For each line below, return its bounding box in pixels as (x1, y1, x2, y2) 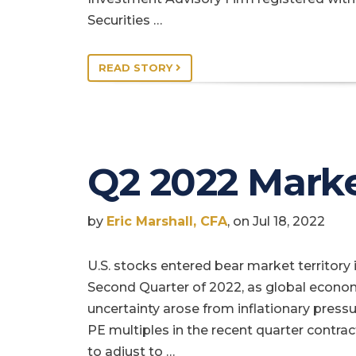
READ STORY (99, 61, 176, 75)
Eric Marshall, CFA (106, 214, 227, 230)
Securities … (87, 13, 162, 29)
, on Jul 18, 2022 (227, 214, 325, 230)
